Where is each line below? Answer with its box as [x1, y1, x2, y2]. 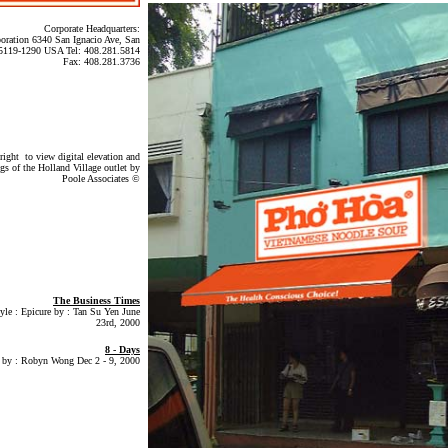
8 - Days [105, 344, 140, 355]
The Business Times [53, 295, 140, 306]
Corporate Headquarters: [44, 23, 140, 34]
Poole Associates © [62, 173, 140, 184]
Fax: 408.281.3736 [63, 56, 140, 67]
